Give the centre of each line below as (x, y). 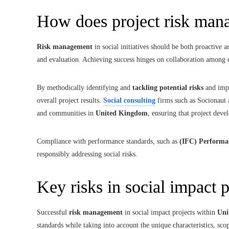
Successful (53, 212)
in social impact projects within (170, 212)
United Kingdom (122, 113)
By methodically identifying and (85, 87)
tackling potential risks (168, 87)
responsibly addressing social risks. (87, 154)
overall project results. (70, 100)
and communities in (66, 113)
